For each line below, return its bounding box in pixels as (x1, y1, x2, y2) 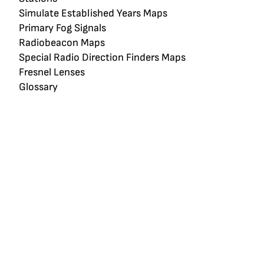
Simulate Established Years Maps (19, 7, 167, 20)
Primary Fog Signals (19, 22, 106, 35)
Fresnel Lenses (19, 66, 85, 79)
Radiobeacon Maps (19, 37, 105, 49)
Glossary (19, 81, 58, 94)
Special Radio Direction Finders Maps (19, 51, 186, 64)
